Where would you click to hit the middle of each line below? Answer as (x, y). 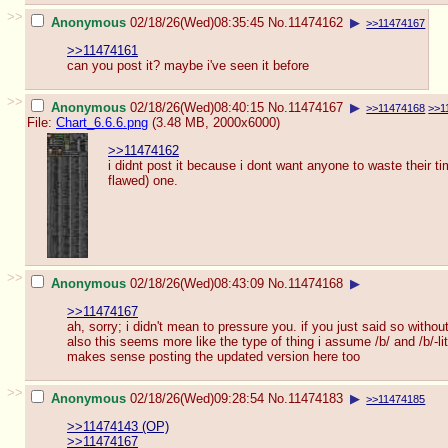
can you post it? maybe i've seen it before (188, 66)
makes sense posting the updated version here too (213, 357)
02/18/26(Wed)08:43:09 (197, 283)
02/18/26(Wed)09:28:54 (197, 398)
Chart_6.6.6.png (102, 122)
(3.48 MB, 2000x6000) (214, 122)
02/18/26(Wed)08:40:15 (197, 107)
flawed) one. (143, 181)
